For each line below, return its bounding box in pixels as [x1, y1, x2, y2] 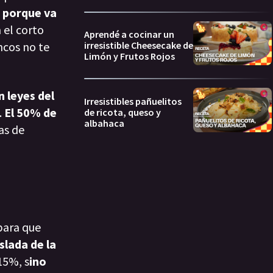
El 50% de [2, 105, 57, 121]
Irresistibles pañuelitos [84, 94, 182, 107]
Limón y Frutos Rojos [84, 50, 175, 63]
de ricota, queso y [84, 105, 161, 118]
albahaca [84, 116, 124, 129]
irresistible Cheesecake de [84, 39, 193, 52]
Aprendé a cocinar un [84, 28, 174, 41]
